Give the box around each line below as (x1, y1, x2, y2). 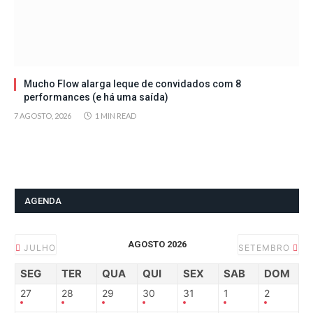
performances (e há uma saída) (24, 91, 168, 103)
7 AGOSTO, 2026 (14, 110, 71, 120)
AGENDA (24, 195, 62, 206)
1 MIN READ (95, 110, 136, 120)
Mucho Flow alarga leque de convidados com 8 (24, 78, 241, 89)
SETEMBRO (238, 242, 293, 253)
